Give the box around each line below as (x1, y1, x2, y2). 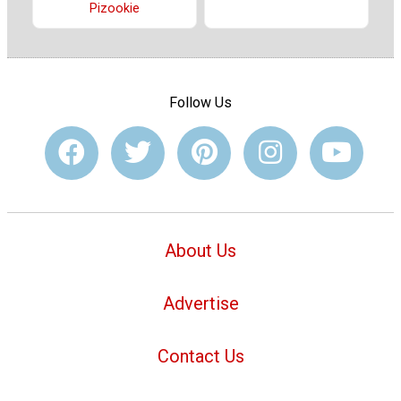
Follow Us (169, 94, 232, 112)
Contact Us (157, 345, 244, 367)
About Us (165, 239, 236, 261)
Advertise (162, 292, 239, 314)
